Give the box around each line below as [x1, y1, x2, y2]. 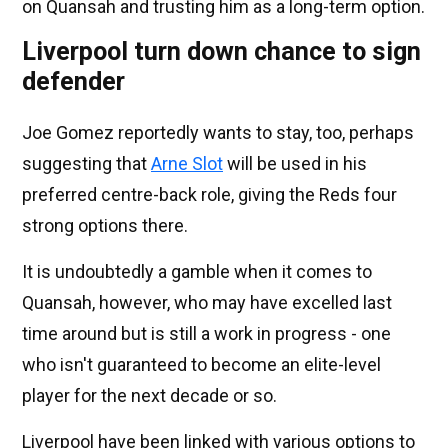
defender [22, 67, 125, 97]
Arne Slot [151, 153, 223, 175]
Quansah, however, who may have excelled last [22, 292, 392, 314]
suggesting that [22, 153, 151, 175]
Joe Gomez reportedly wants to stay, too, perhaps [22, 122, 414, 144]
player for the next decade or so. [22, 385, 277, 407]
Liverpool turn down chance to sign [22, 37, 421, 67]
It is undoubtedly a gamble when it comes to [22, 261, 372, 283]
